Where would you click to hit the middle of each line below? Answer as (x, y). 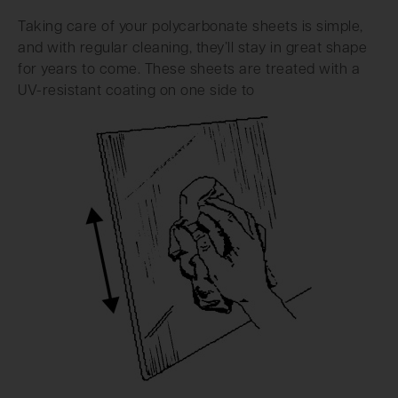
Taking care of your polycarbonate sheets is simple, (191, 28)
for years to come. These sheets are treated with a (189, 71)
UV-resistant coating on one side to (136, 92)
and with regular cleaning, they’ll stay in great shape (192, 49)
